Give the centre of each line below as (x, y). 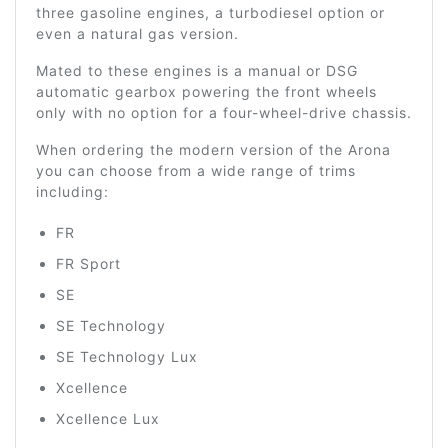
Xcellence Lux (108, 418)
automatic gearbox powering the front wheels (206, 91)
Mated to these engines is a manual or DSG (197, 70)
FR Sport (88, 263)
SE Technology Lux (127, 356)
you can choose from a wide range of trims (196, 170)
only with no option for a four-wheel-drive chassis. (224, 112)
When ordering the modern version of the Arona (213, 149)
